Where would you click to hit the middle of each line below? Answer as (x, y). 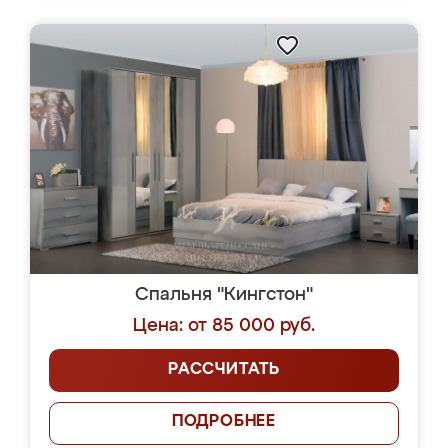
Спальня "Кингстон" (224, 295)
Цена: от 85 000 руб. (224, 326)
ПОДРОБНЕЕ (224, 422)
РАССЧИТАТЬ (224, 370)
